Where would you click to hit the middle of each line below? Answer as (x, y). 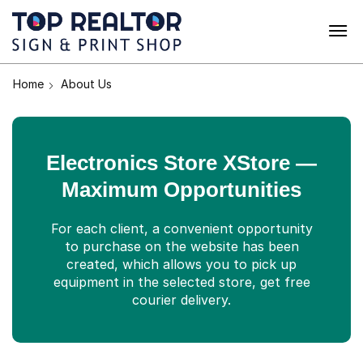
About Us (86, 83)
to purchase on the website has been (181, 247)
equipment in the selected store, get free (181, 282)
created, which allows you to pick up (181, 265)
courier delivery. (181, 300)
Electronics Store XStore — (181, 163)
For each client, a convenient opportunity (181, 229)
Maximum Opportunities (181, 190)
